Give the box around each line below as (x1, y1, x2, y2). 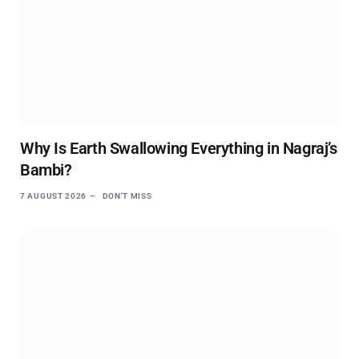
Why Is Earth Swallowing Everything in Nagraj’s (20, 138, 337, 158)
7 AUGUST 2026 (20, 191, 87, 200)
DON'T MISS (102, 191, 152, 200)
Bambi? (20, 159, 72, 179)
